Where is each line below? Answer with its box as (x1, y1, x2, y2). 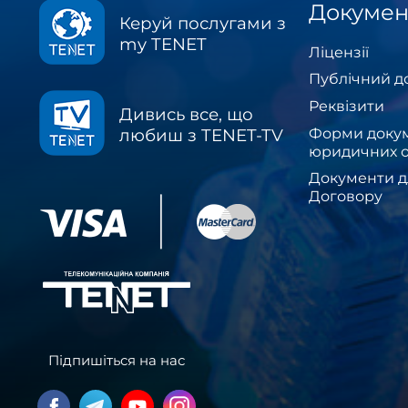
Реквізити (309, 97, 384, 115)
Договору (309, 188, 382, 206)
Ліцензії (309, 43, 369, 61)
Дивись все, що (119, 103, 253, 125)
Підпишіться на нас (48, 351, 185, 369)
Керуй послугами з (119, 12, 286, 34)
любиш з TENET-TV (119, 124, 283, 146)
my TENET (119, 33, 207, 55)
